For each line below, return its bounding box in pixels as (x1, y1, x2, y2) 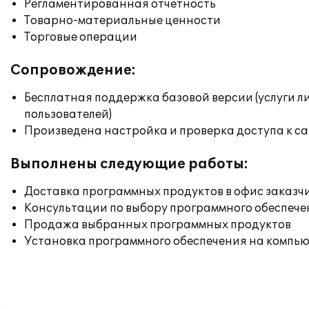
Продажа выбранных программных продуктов (24, 218, 291, 232)
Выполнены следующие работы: (10, 156, 248, 172)
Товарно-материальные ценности (24, 14, 221, 28)
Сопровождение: (10, 62, 136, 79)
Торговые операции (24, 30, 137, 44)
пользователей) (24, 108, 112, 121)
